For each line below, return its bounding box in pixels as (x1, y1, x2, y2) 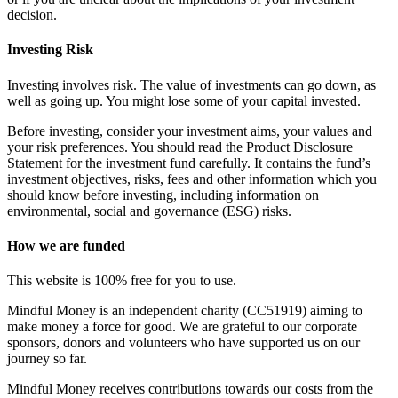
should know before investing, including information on (7, 187, 319, 203)
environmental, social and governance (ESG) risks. (7, 203, 291, 219)
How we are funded (7, 237, 125, 253)
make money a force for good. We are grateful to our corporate (7, 319, 357, 335)
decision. (7, 7, 57, 23)
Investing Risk (7, 42, 93, 58)
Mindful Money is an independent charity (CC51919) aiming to (7, 303, 362, 319)
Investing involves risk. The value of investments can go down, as (7, 76, 376, 92)
